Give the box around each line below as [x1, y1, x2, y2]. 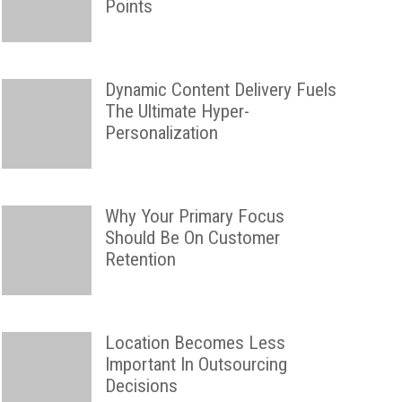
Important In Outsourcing [105, 354, 287, 375]
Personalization [105, 122, 218, 144]
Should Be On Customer [105, 227, 280, 249]
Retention [105, 249, 176, 270]
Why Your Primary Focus [105, 205, 284, 227]
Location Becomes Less [105, 332, 285, 354]
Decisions [105, 375, 178, 397]
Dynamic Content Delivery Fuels [105, 79, 336, 100]
